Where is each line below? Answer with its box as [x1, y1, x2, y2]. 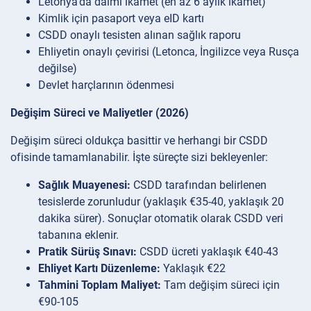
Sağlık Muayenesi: [38, 178, 131, 192]
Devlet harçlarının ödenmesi [38, 78, 174, 92]
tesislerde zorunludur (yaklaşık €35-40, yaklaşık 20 [38, 194, 284, 208]
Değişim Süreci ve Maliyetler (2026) [10, 106, 189, 119]
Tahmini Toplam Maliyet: [38, 278, 161, 292]
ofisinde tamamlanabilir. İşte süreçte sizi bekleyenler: [10, 150, 268, 164]
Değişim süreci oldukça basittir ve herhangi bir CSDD [10, 133, 268, 147]
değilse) [38, 61, 77, 75]
